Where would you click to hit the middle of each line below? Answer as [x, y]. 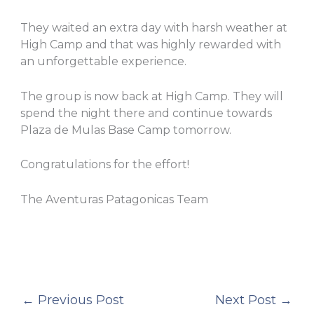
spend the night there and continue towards [146, 113]
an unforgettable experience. [103, 62]
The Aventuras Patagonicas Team [114, 200]
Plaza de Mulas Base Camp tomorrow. [125, 130]
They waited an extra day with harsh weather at [153, 28]
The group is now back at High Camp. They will [151, 96]
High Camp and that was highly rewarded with [150, 45]
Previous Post [79, 300]
